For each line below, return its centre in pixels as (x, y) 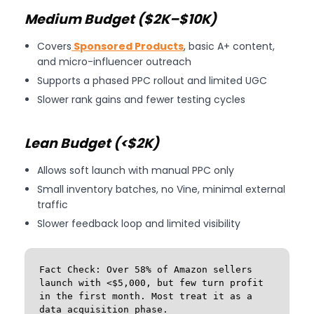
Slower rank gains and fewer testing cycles (142, 99)
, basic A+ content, (230, 46)
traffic (53, 204)
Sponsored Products (128, 46)
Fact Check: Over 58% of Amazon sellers (146, 269)
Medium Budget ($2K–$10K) (121, 19)
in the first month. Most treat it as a (146, 296)
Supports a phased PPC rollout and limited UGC (152, 80)
